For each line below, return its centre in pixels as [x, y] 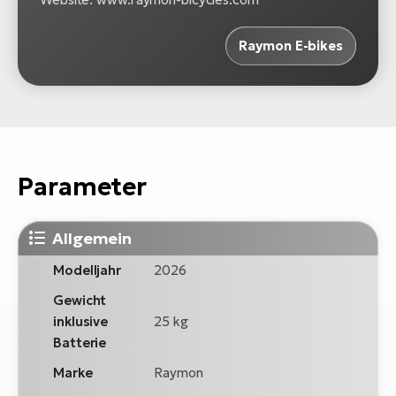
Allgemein [92, 238]
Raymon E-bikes [291, 46]
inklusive [81, 321]
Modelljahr [87, 270]
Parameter [83, 187]
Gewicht [80, 300]
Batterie [80, 342]
